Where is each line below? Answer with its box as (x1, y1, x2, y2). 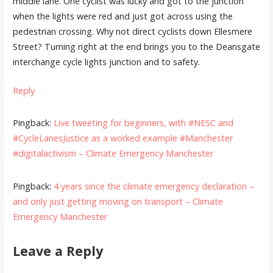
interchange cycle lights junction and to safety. (12, 56, 200, 68)
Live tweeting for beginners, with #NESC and (53, 117, 233, 129)
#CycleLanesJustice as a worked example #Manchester (12, 132, 233, 144)
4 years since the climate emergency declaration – (53, 180, 254, 193)
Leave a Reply (12, 242, 103, 260)
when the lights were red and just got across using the (12, 10, 233, 23)
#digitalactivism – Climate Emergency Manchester (12, 147, 213, 160)
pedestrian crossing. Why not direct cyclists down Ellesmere (12, 26, 252, 38)
